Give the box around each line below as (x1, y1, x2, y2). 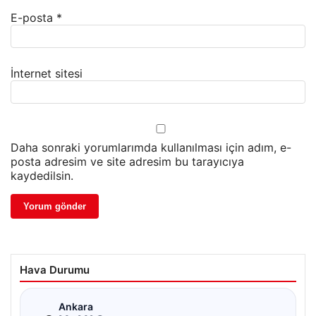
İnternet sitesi (11, 66, 83, 80)
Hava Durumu (20, 262, 90, 276)
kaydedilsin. (11, 168, 73, 183)
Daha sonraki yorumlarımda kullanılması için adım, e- (11, 140, 291, 154)
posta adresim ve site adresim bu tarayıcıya (11, 154, 244, 169)
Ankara (59, 300, 93, 313)
